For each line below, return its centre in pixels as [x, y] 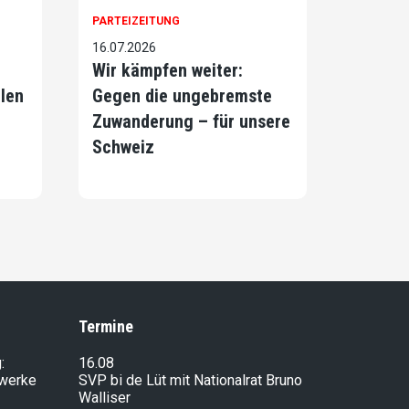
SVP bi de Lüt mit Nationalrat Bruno [190, 381]
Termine [106, 327]
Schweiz [123, 147]
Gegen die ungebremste [182, 96]
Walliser [105, 398]
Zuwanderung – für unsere [191, 122]
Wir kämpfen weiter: [168, 71]
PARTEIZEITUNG [136, 21]
